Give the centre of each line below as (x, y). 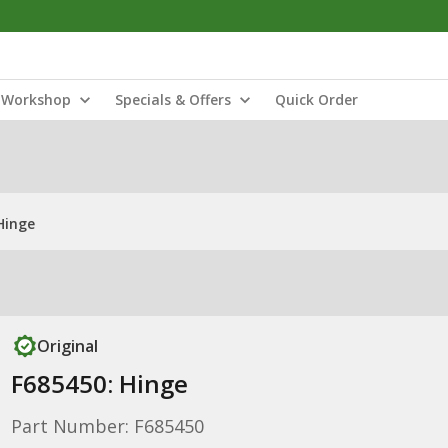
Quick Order (316, 99)
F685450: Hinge (99, 383)
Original (67, 346)
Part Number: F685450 (107, 426)
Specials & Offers (173, 99)
